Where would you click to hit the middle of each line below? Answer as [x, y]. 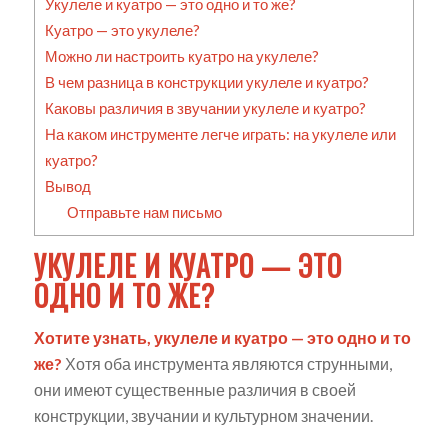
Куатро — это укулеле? [122, 30]
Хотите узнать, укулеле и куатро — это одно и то [222, 338]
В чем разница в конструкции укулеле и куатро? [206, 82]
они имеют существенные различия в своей [194, 390]
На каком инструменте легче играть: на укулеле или [220, 134]
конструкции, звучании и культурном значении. [203, 416]
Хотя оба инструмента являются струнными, [226, 364]
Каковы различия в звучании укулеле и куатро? [205, 108]
